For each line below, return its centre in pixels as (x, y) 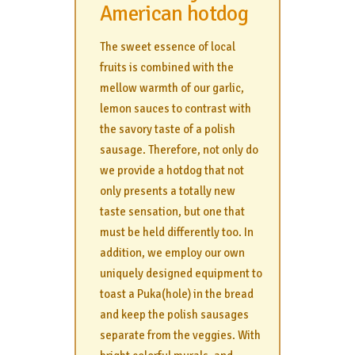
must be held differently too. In (177, 232)
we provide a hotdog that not (172, 170)
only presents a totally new (168, 191)
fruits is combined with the (167, 67)
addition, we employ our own (172, 252)
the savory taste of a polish (168, 129)
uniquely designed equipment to (181, 273)
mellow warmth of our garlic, (172, 88)
